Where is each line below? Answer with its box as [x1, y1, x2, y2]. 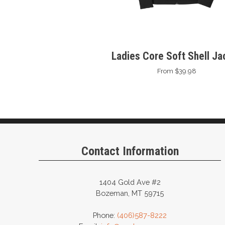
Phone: [93, 210, 118, 219]
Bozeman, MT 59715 [96, 188, 164, 197]
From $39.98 [157, 67, 197, 75]
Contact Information [81, 144, 179, 158]
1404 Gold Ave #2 [99, 177, 161, 186]
